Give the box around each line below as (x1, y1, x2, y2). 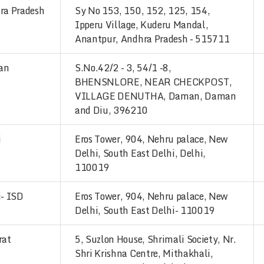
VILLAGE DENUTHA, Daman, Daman (75, 88, 236, 104)
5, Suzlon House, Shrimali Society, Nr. (75, 232, 236, 247)
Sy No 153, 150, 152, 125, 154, (75, 3, 210, 18)
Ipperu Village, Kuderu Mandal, (75, 17, 209, 32)
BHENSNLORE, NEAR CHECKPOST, (75, 74, 232, 90)
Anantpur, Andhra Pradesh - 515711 (75, 31, 230, 47)
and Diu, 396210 (75, 103, 148, 118)
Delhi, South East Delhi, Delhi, (75, 146, 206, 161)
